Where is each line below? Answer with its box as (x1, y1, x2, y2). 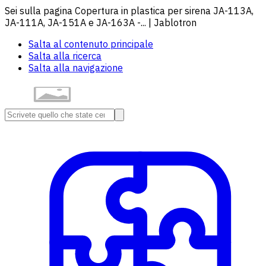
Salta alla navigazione (28, 62, 123, 74)
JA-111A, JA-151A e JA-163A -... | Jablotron (5, 17, 197, 28)
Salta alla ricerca (28, 50, 102, 62)
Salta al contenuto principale (28, 38, 153, 50)
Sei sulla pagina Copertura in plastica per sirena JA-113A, (5, 5, 254, 17)
